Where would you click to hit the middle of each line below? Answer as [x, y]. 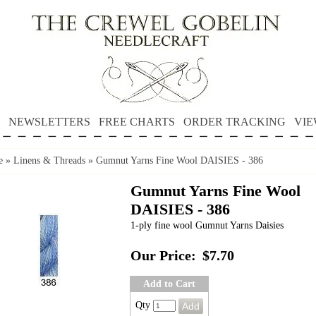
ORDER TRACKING [234, 122]
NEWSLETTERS [49, 122]
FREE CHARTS [136, 122]
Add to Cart [169, 284]
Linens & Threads [49, 160]
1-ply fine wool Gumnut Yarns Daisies [207, 225]
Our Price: [163, 256]
